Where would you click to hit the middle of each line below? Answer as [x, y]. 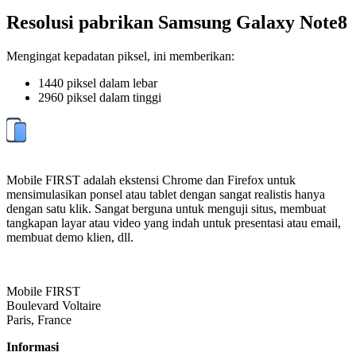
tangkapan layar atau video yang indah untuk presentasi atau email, [174, 223]
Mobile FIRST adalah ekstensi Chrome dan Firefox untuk [151, 180]
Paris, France [39, 320]
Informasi [33, 347]
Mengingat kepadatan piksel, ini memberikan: [120, 56]
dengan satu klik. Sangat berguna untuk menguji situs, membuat [166, 209]
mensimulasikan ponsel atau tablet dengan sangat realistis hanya [166, 195]
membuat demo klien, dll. [70, 238]
